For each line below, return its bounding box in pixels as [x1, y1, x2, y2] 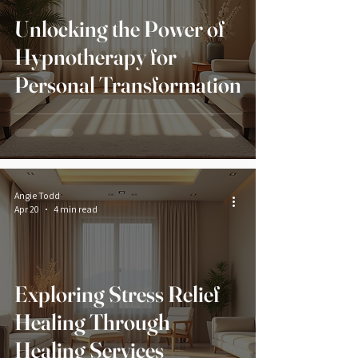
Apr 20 [14, 203, 39, 216]
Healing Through [14, 308, 170, 336]
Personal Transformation [14, 71, 241, 99]
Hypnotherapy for [14, 43, 177, 71]
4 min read [54, 203, 97, 216]
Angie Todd [14, 189, 60, 202]
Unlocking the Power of [14, 15, 225, 43]
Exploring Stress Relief [14, 280, 220, 308]
